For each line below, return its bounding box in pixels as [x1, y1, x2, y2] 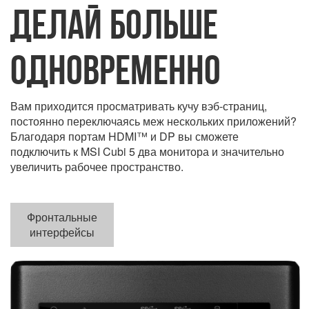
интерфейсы [30, 224, 94, 241]
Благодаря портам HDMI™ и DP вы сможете [10, 128, 239, 145]
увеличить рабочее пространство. [10, 159, 183, 175]
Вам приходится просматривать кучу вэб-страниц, [10, 98, 267, 114]
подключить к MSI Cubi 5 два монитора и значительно [10, 143, 284, 160]
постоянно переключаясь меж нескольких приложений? [10, 113, 297, 130]
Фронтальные [27, 209, 97, 226]
